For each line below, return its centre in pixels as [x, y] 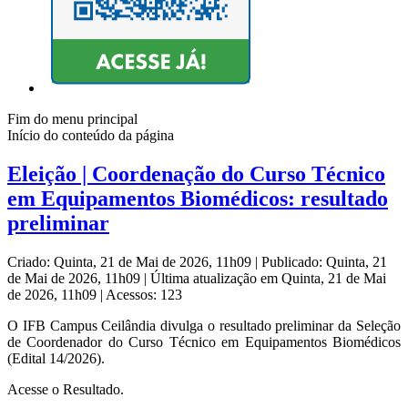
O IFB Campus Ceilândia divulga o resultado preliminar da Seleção [204, 326]
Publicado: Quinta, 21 [324, 262]
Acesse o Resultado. [66, 390]
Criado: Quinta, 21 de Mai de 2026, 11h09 [131, 262]
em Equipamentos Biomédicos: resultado [198, 199]
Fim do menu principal [72, 119]
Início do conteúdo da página [91, 136]
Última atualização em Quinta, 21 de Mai [268, 279]
